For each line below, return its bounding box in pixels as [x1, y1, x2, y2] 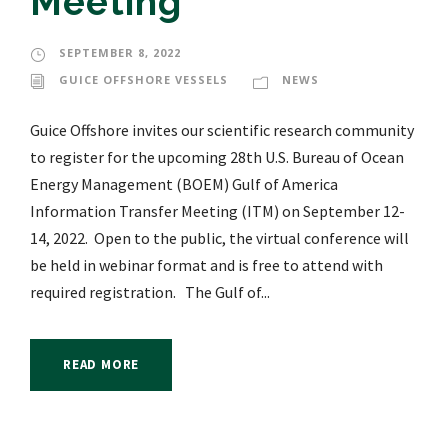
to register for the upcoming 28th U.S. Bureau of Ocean [30, 147, 404, 168]
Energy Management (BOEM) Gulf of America [30, 174, 338, 195]
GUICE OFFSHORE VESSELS [59, 72, 228, 88]
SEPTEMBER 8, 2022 [59, 45, 181, 61]
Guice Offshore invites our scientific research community [30, 120, 414, 141]
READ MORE [63, 356, 140, 374]
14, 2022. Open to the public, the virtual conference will [30, 228, 409, 249]
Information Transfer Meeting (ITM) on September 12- [30, 201, 405, 222]
